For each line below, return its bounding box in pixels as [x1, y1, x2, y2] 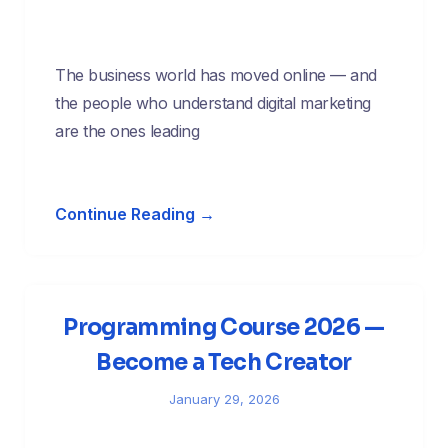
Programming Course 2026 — [63, 314, 385, 342]
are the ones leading [55, 121, 199, 142]
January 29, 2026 [168, 391, 280, 408]
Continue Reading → [55, 204, 215, 225]
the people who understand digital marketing [55, 93, 371, 114]
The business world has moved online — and [55, 65, 377, 86]
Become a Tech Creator [96, 349, 352, 377]
